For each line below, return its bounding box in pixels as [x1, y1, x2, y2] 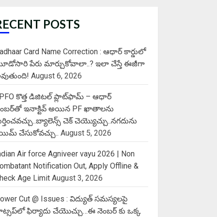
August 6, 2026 [31, 71, 82, 80]
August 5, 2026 [61, 128, 112, 138]
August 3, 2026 [52, 173, 103, 183]
